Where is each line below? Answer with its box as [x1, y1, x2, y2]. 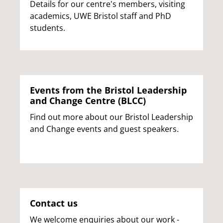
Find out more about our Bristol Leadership [30, 111, 193, 122]
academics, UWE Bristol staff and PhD [30, 10, 171, 21]
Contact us [30, 197, 78, 209]
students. [30, 22, 65, 33]
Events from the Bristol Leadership [30, 84, 187, 96]
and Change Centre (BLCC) [30, 94, 146, 107]
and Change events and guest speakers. [30, 123, 179, 134]
